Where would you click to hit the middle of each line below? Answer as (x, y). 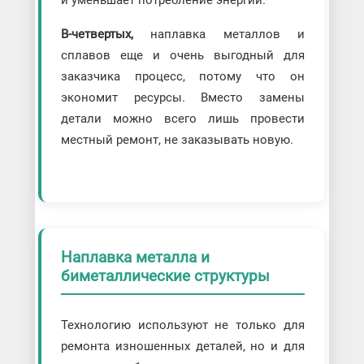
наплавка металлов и (219, 35)
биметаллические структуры (165, 276)
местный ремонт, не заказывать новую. (177, 140)
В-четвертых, (97, 35)
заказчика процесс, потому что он (183, 77)
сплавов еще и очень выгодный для (183, 56)
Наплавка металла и (135, 258)
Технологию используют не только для (183, 325)
